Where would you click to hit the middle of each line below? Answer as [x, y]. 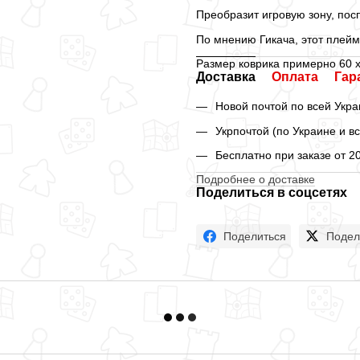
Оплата [295, 77]
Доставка [226, 77]
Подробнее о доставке [256, 180]
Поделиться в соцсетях [272, 193]
